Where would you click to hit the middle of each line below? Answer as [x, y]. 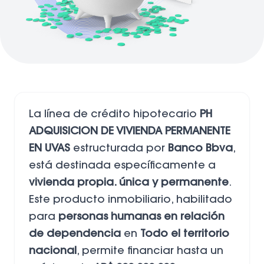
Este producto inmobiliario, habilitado [131, 200]
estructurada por [119, 149]
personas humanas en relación [141, 217]
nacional [53, 251]
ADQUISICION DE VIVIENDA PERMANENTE [130, 132]
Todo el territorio [185, 234]
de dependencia [75, 234]
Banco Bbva [200, 149]
